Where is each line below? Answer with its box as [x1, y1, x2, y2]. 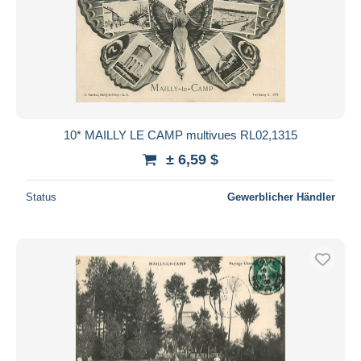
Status [26, 190, 56, 203]
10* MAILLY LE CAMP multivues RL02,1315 [64, 127, 297, 142]
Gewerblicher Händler [227, 190, 335, 203]
